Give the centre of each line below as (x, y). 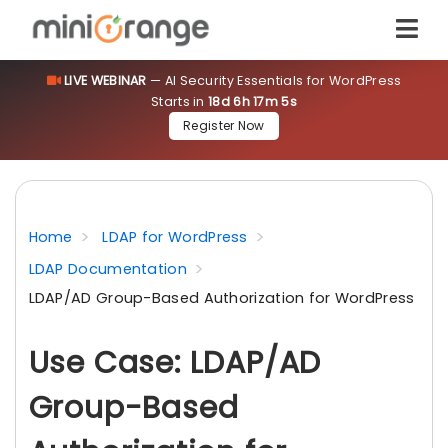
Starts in (180, 101)
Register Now (224, 125)
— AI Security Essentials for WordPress (274, 80)
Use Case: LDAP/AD (175, 363)
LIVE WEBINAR (105, 80)
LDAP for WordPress (175, 237)
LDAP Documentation (107, 269)
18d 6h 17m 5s (252, 101)
